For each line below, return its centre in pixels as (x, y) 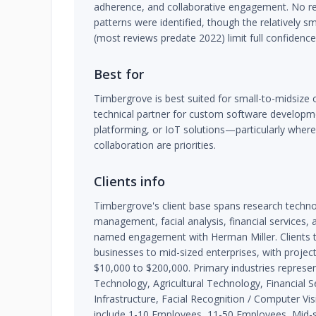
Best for (119, 74)
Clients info (129, 181)
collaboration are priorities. (155, 145)
